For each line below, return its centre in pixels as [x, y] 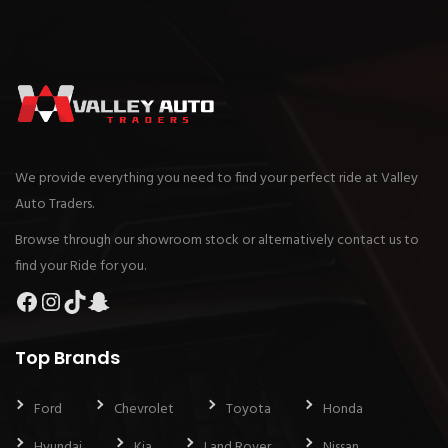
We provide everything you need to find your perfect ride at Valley [216, 178]
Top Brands [67, 357]
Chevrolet [144, 409]
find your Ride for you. [80, 266]
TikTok [96, 300]
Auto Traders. [54, 204]
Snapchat [135, 300]
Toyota [248, 409]
